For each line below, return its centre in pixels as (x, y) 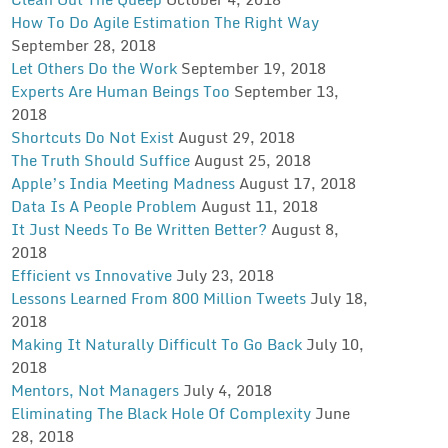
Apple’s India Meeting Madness (122, 182)
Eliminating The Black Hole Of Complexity (160, 412)
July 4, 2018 (227, 389)
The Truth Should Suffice (100, 159)
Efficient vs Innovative (91, 274)
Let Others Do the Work (93, 67)
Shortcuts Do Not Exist (92, 136)
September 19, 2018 (253, 67)
